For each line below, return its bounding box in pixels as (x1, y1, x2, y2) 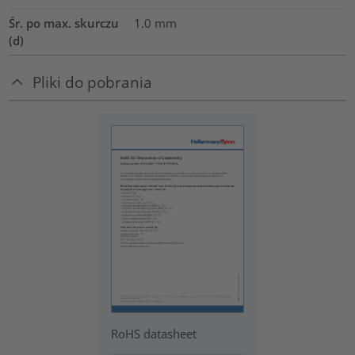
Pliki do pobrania (32, 71, 153, 92)
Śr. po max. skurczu (9, 15, 120, 32)
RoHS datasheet (111, 325, 197, 342)
